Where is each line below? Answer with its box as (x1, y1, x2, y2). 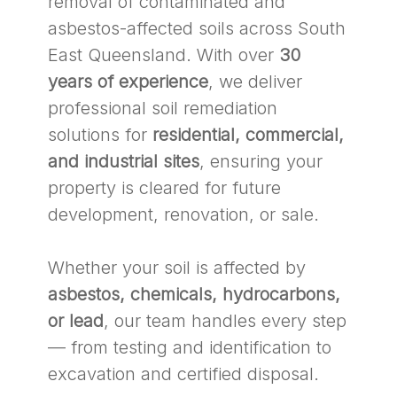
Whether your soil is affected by (47, 256, 306, 278)
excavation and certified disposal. (47, 362, 319, 385)
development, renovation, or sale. (47, 203, 319, 225)
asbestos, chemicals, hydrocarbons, (47, 283, 340, 305)
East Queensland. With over (47, 43, 279, 66)
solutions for (47, 123, 152, 145)
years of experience (47, 70, 208, 92)
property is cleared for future (47, 176, 281, 198)
